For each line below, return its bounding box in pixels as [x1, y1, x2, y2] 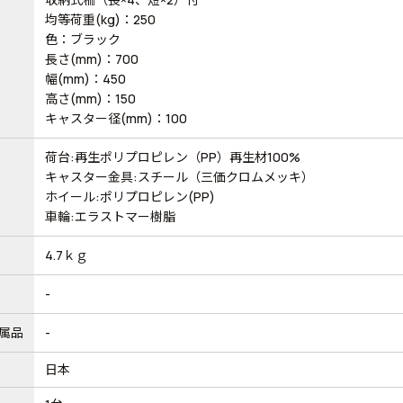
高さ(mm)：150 [44, 89, 136, 107]
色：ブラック [44, 30, 121, 48]
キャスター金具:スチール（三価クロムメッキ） [44, 167, 314, 185]
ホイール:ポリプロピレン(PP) [44, 187, 215, 205]
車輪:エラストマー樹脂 [44, 207, 175, 225]
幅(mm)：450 [44, 69, 126, 87]
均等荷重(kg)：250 [44, 10, 156, 28]
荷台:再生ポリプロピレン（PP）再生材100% [44, 148, 300, 166]
